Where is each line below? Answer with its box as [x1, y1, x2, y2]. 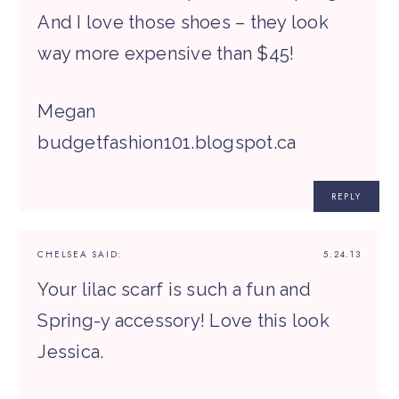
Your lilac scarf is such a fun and [37, 279, 311, 301]
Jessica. [37, 341, 104, 363]
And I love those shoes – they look [37, 12, 329, 34]
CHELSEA [37, 248, 88, 262]
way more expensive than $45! [37, 43, 295, 65]
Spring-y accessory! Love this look [37, 310, 330, 332]
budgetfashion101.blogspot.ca [37, 132, 297, 154]
